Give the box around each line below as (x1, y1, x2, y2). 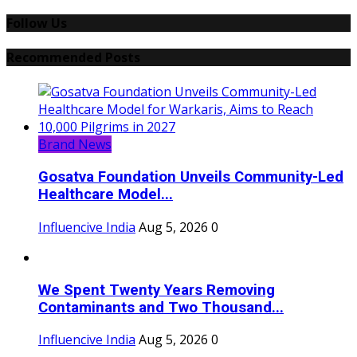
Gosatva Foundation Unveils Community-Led (38, 168, 343, 186)
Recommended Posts (6, 49, 140, 67)
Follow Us (6, 14, 67, 32)
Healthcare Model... (38, 186, 173, 204)
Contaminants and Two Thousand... (38, 298, 284, 316)
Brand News (38, 135, 112, 154)
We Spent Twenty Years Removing (38, 280, 275, 299)
